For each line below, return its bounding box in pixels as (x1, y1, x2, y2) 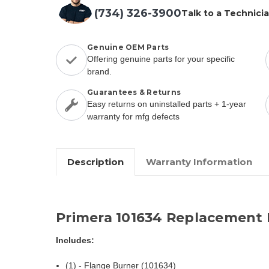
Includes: (56, 235, 94, 245)
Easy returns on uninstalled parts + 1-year (87, 98, 246, 109)
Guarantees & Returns (87, 87, 181, 97)
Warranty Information (145, 156, 252, 168)
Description (67, 156, 124, 168)
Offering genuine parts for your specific (87, 53, 235, 64)
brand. (87, 66, 112, 76)
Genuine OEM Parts (87, 42, 169, 52)
